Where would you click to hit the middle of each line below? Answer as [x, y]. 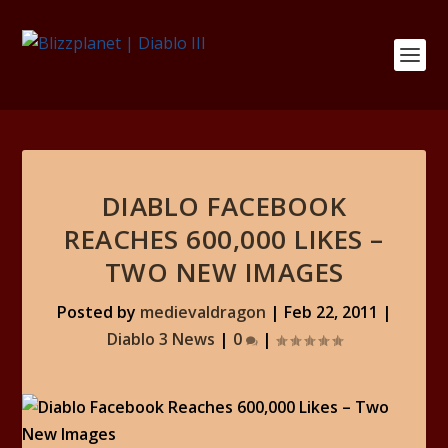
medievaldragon [202, 312]
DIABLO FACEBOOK [224, 206]
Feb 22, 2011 [330, 312]
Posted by [98, 312]
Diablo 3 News [160, 339]
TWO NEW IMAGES [224, 272]
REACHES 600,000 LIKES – [224, 239]
